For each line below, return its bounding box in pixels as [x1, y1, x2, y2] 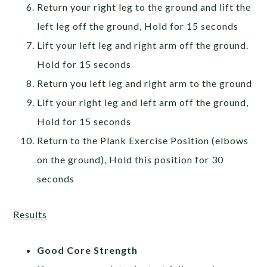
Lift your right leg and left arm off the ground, [37, 97, 249, 108]
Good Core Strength [37, 244, 138, 256]
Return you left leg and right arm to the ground [37, 77, 253, 89]
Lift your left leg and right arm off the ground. [37, 39, 249, 51]
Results [13, 209, 48, 221]
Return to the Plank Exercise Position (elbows [37, 135, 249, 147]
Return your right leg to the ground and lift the [37, 1, 252, 13]
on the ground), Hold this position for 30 [37, 154, 224, 166]
